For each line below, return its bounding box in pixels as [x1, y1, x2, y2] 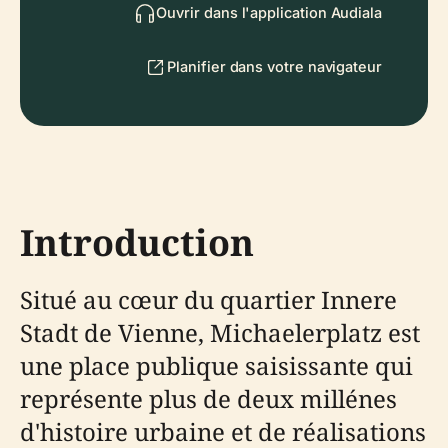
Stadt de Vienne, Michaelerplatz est [20, 316, 420, 349]
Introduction [20, 218, 254, 267]
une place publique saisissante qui [20, 349, 413, 382]
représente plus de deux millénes [20, 382, 397, 415]
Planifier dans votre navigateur [167, 58, 382, 75]
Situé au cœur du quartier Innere [20, 283, 397, 316]
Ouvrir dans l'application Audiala [156, 4, 382, 21]
